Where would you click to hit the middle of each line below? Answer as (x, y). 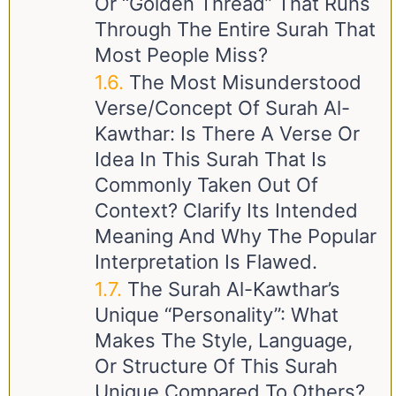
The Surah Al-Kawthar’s (234, 289)
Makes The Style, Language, (224, 340)
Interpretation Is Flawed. (206, 262)
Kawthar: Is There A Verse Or (227, 133)
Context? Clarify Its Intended (226, 210)
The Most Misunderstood (245, 82)
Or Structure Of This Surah (216, 366)
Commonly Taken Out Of (206, 185)
